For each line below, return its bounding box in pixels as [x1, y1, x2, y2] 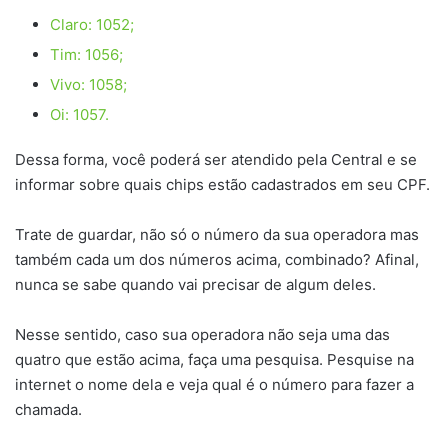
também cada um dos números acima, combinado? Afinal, [15, 250, 419, 269]
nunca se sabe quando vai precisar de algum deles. [15, 275, 376, 294]
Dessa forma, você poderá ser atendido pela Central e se [15, 150, 417, 169]
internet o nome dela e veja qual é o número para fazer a [15, 375, 414, 394]
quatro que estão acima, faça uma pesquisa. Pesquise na [15, 350, 414, 369]
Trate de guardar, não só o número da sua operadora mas [15, 225, 419, 244]
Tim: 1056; [50, 45, 123, 64]
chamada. [15, 400, 82, 419]
